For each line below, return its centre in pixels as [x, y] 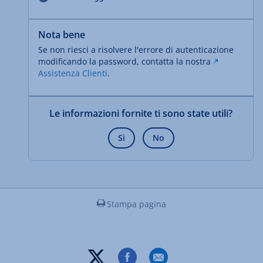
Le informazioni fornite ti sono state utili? [141, 113]
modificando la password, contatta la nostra [126, 61]
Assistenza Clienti [73, 73]
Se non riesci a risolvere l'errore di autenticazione [136, 49]
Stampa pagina [136, 204]
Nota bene [62, 34]
